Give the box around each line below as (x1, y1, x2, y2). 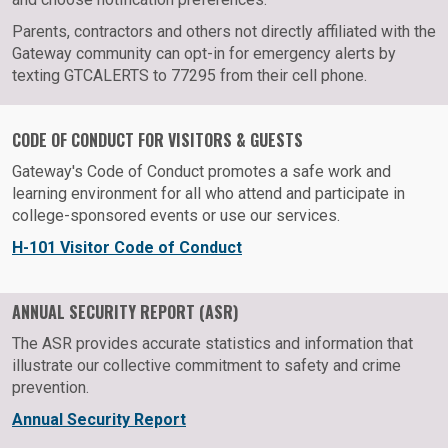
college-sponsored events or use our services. (12, 206, 344, 226)
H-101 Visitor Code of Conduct (12, 238, 242, 258)
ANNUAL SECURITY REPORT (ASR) (12, 300, 238, 325)
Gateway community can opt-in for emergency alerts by (12, 44, 396, 64)
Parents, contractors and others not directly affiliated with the (12, 22, 436, 42)
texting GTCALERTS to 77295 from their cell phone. (12, 66, 367, 86)
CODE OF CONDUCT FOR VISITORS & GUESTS (12, 128, 303, 153)
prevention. (12, 378, 93, 398)
